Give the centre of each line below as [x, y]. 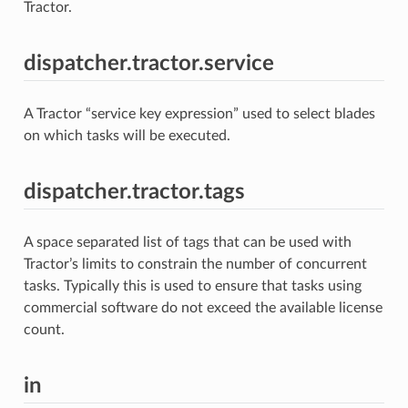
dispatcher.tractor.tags [134, 192]
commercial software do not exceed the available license [203, 307]
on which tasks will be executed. [127, 135]
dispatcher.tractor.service [148, 63]
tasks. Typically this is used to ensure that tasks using [192, 286]
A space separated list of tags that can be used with [187, 242]
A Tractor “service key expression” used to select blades [199, 113]
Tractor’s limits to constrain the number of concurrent [195, 264]
